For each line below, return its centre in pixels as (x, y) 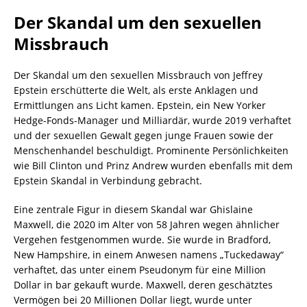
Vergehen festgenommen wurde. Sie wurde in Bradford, (142, 240)
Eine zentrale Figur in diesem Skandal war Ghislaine (133, 210)
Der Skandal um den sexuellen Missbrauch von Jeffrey (138, 75)
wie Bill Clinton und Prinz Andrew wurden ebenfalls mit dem (153, 166)
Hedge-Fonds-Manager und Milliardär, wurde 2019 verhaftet (152, 121)
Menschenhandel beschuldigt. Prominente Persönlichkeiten (151, 151)
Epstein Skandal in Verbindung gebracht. (108, 181)
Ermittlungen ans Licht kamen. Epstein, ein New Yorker (140, 106)
